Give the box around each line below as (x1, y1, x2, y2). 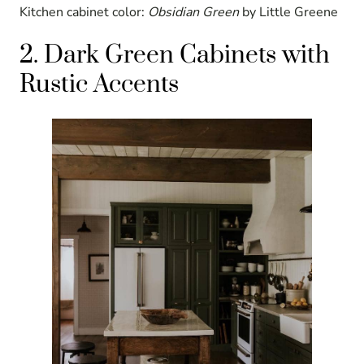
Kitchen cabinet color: (19, 3, 148, 22)
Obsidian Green (148, 3, 239, 22)
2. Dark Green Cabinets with (19, 40, 330, 71)
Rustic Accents (19, 69, 179, 101)
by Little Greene (239, 3, 338, 22)
